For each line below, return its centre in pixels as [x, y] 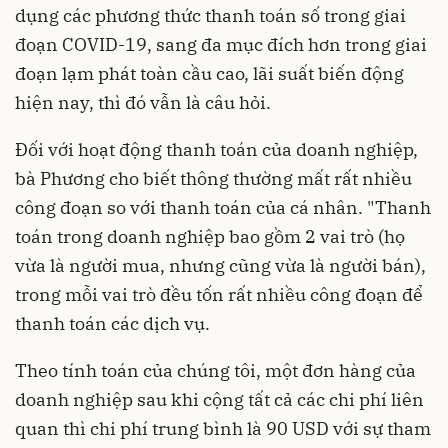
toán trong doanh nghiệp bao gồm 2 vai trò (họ [210, 236]
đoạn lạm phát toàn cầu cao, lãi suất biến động [209, 73]
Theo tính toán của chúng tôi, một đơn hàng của [215, 370]
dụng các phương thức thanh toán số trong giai [210, 15]
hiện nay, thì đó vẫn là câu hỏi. [145, 102]
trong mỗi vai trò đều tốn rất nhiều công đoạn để [219, 294]
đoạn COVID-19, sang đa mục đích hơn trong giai [221, 44]
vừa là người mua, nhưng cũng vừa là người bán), [220, 265]
